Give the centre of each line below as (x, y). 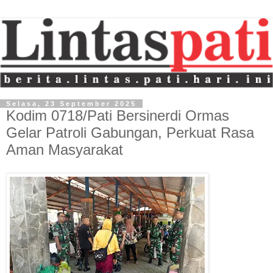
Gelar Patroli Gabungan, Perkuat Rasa (130, 133)
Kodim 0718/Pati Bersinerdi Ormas (118, 116)
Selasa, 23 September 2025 (71, 104)
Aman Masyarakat (65, 150)
